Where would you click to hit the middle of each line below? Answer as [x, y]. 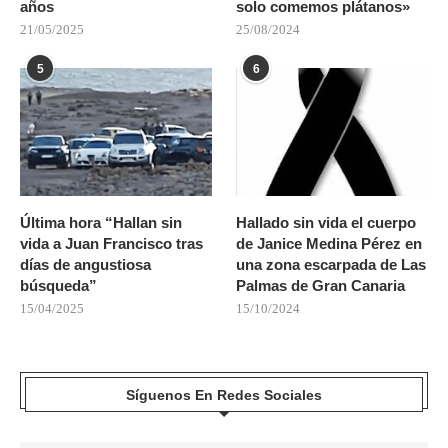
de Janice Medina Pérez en [329, 243]
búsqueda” [58, 285]
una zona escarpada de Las [331, 264]
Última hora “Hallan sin [101, 222]
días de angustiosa [85, 264]
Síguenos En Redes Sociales [224, 394]
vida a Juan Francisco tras [111, 243]
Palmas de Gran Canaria [321, 285]
